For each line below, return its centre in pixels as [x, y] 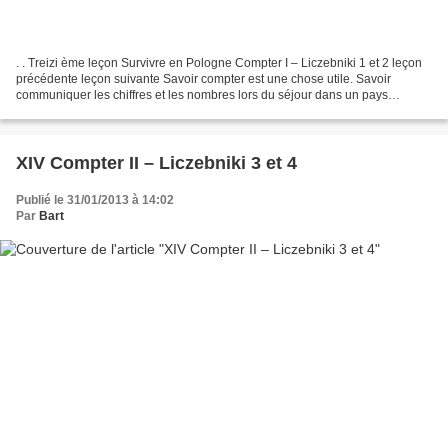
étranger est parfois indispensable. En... [123, 111]
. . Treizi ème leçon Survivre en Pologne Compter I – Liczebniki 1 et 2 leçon [219, 63]
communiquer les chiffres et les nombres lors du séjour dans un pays [202, 95]
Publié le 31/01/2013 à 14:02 [95, 200]
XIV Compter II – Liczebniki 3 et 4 [156, 163]
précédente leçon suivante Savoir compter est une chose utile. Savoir [203, 79]
